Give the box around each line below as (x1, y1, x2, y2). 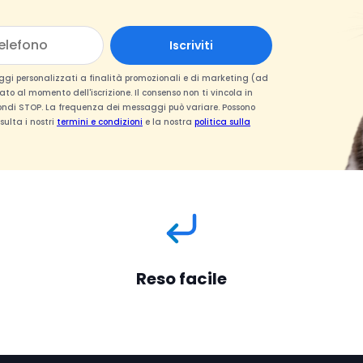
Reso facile (136, 267, 227, 290)
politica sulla (194, 116, 250, 128)
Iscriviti (169, 37, 213, 53)
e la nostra (143, 116, 194, 128)
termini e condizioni (57, 116, 143, 128)
